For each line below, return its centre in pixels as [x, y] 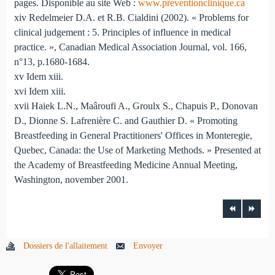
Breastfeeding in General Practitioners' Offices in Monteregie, [133, 136]
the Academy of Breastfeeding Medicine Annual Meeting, [126, 165]
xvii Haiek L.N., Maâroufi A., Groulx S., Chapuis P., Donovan [136, 106]
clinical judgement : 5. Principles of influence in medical [122, 33]
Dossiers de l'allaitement [65, 246]
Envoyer [148, 246]
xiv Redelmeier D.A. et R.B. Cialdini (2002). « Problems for [131, 18]
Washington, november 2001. [71, 180]
